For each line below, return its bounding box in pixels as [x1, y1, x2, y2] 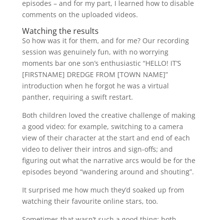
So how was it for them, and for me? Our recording [22, 36, 189, 46]
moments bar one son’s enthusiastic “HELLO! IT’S [22, 58, 181, 68]
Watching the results [22, 26, 99, 37]
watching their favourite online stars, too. [22, 196, 158, 206]
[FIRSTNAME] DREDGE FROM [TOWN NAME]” [22, 70, 168, 80]
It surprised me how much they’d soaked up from [22, 185, 184, 195]
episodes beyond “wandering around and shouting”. [22, 167, 194, 177]
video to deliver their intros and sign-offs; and [22, 144, 173, 154]
